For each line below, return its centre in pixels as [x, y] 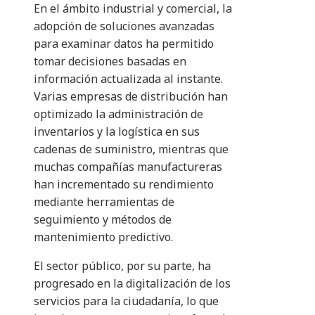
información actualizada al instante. [128, 79]
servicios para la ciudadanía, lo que [126, 301]
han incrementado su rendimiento [124, 185]
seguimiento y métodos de [103, 220]
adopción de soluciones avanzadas [124, 26]
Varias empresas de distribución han [131, 97]
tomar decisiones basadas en [110, 62]
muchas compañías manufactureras [128, 167]
